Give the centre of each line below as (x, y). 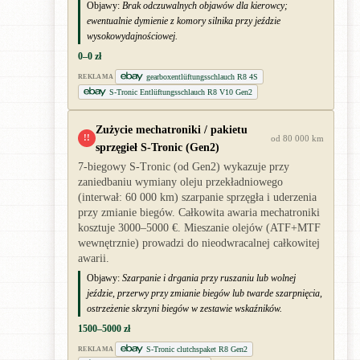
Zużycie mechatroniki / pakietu (172, 129)
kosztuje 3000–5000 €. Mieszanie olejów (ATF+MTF (199, 227)
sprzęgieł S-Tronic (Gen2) (157, 147)
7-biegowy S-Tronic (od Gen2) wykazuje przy (184, 166)
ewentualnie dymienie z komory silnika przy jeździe (184, 20)
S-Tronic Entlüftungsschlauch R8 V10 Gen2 (181, 92)
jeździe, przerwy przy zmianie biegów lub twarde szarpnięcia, (205, 293)
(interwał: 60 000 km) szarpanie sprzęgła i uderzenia (197, 197)
